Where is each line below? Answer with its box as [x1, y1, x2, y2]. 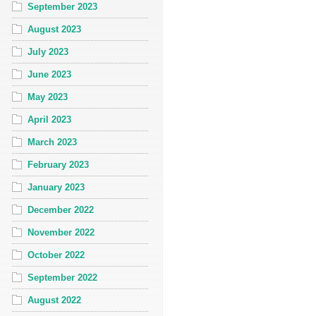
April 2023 [28, 114, 71, 125]
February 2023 [28, 159, 89, 170]
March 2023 [28, 136, 77, 147]
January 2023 [28, 181, 85, 193]
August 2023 [28, 23, 81, 35]
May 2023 [28, 91, 68, 102]
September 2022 [28, 272, 97, 283]
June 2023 [28, 68, 71, 80]
